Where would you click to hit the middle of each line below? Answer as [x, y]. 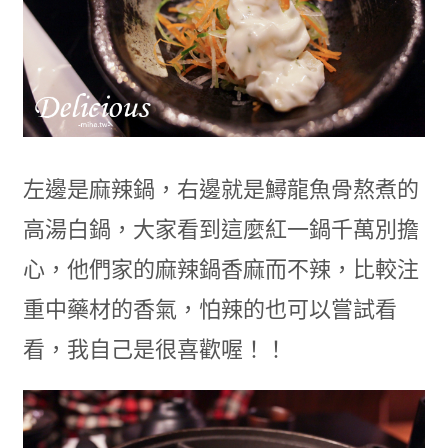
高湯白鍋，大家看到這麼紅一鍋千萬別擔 [220, 229]
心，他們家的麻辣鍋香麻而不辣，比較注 [220, 269]
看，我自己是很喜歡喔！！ [154, 349]
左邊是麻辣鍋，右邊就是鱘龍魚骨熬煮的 [220, 189]
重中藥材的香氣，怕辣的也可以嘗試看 [209, 309]
